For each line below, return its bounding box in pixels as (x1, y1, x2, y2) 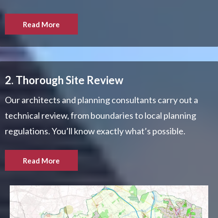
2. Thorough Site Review (5, 73, 123, 87)
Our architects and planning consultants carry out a (5, 94, 198, 105)
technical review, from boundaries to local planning (5, 109, 196, 121)
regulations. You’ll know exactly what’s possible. (5, 125, 185, 136)
